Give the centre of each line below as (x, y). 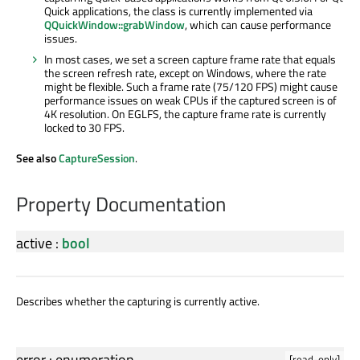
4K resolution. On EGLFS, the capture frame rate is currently (185, 113)
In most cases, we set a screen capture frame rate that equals (190, 59)
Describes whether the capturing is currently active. (138, 301)
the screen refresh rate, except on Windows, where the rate (185, 72)
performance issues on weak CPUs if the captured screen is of (190, 100)
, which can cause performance (258, 24)
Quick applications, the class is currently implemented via (178, 10)
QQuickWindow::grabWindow (115, 24)
